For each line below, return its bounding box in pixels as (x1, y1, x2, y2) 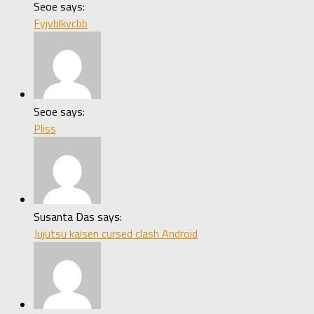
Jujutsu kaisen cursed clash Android (34, 224, 198, 242)
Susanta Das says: (34, 207, 122, 225)
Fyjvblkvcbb (34, 14, 88, 32)
